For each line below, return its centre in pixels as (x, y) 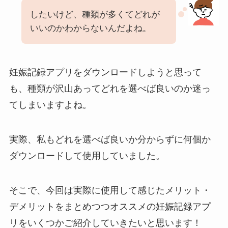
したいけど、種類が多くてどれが (95, 15)
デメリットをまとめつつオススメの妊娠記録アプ (110, 206)
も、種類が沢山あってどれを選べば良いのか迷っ (110, 88)
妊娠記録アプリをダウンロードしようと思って (105, 72)
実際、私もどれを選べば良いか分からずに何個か (110, 139)
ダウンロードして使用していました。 (87, 155)
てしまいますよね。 (50, 105)
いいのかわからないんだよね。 (90, 28)
